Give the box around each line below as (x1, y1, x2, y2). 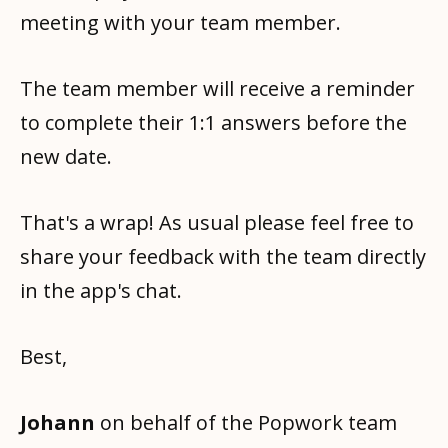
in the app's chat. (20, 277, 182, 305)
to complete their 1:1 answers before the (20, 109, 407, 137)
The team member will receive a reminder (20, 75, 415, 103)
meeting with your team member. (20, 9, 341, 37)
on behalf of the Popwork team (95, 409, 397, 437)
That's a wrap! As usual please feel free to (20, 209, 414, 237)
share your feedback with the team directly (20, 243, 426, 271)
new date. (20, 143, 112, 171)
